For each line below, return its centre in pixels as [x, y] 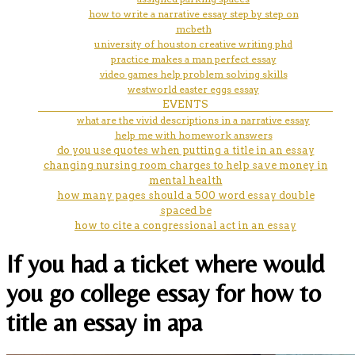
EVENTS [185, 104]
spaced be [185, 210]
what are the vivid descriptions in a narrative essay [193, 120]
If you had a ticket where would [165, 264]
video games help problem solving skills [193, 74]
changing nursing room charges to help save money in [185, 165]
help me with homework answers [193, 135]
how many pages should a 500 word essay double [185, 195]
